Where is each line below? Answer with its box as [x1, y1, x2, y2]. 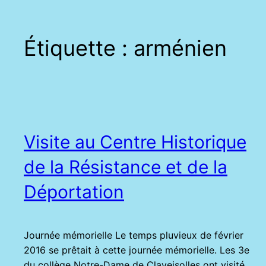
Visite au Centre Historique [24, 131, 246, 153]
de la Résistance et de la [24, 156, 227, 178]
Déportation [24, 181, 124, 203]
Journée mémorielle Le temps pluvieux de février [24, 229, 243, 242]
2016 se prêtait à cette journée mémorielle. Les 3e [24, 244, 249, 256]
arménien [134, 35, 227, 62]
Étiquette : [24, 35, 134, 62]
